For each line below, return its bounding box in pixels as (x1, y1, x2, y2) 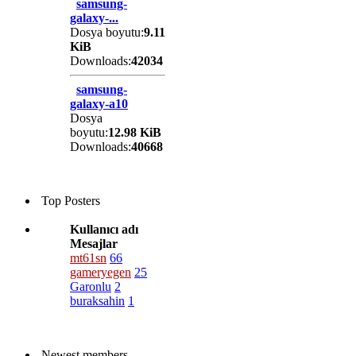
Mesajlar (70, 236, 118, 250)
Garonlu (70, 279, 111, 293)
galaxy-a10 (70, 96, 128, 110)
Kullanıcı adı (70, 222, 138, 236)
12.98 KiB (108, 125, 161, 139)
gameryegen (70, 265, 131, 279)
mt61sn (70, 250, 106, 265)
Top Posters (38, 193, 100, 207)
